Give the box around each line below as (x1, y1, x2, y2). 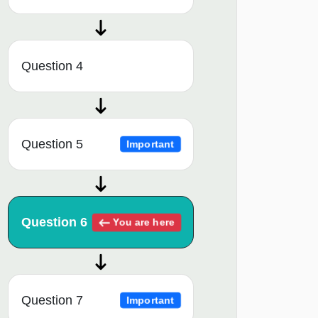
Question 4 (21, 59, 83, 74)
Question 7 (21, 293, 83, 308)
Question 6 (21, 215, 87, 230)
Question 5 (21, 137, 83, 152)
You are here (110, 216, 174, 227)
